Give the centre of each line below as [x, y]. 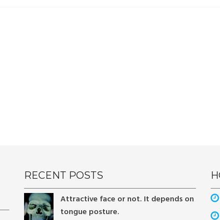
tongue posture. [90, 212]
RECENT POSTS [64, 175]
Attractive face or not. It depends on [127, 199]
